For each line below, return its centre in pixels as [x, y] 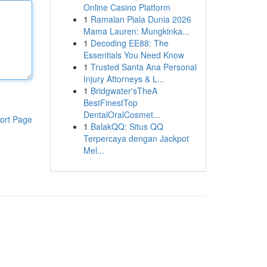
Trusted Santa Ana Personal [143, 67]
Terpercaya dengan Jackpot [136, 138]
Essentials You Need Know [133, 55]
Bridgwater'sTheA [124, 91]
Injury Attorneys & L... [124, 79]
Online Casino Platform [127, 7]
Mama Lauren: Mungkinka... [136, 31]
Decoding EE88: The [129, 43]
